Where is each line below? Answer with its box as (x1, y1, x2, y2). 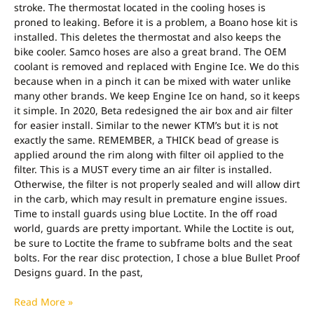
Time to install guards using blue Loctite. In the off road (14, 207, 278, 221)
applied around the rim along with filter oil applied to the (14, 148, 284, 162)
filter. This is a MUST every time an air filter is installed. (14, 163, 272, 177)
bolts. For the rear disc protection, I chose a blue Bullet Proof (14, 251, 300, 265)
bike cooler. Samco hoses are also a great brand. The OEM (14, 45, 287, 59)
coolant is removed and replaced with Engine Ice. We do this (14, 60, 299, 74)
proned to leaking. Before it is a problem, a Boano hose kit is (14, 15, 298, 29)
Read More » (14, 295, 73, 309)
